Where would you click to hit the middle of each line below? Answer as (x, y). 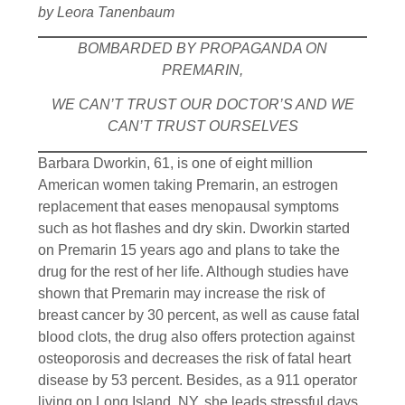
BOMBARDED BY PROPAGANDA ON (202, 49)
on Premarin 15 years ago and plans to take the (189, 250)
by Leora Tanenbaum (106, 12)
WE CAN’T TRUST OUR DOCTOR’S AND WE (202, 105)
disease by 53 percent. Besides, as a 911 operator (198, 380)
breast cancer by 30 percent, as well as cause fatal (199, 315)
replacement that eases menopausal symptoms (188, 206)
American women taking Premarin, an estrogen (188, 184)
